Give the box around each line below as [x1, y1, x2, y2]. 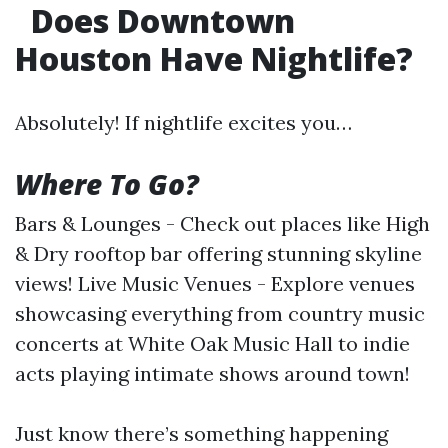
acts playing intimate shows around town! [15, 361, 410, 386]
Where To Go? [15, 165, 199, 203]
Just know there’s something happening [15, 421, 388, 446]
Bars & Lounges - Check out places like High [15, 211, 430, 236]
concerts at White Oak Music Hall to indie [15, 331, 410, 356]
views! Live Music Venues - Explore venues [15, 271, 415, 296]
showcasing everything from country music [15, 301, 425, 326]
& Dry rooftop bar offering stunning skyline [15, 241, 422, 266]
